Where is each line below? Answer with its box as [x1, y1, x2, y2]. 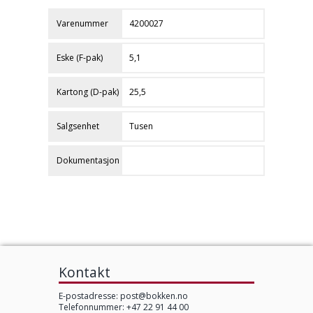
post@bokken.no [120, 290, 188, 302]
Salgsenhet [57, 120, 99, 132]
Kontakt [59, 263, 110, 282]
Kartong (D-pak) [57, 86, 119, 98]
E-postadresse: [59, 290, 120, 302]
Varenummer [57, 17, 108, 29]
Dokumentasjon [57, 154, 119, 166]
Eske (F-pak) [57, 52, 103, 64]
